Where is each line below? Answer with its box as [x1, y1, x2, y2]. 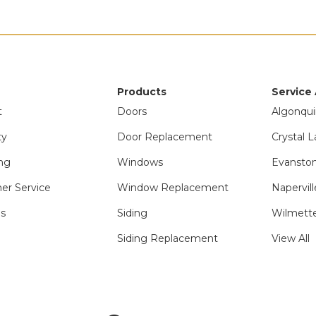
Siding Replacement [116, 232, 218, 245]
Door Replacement [116, 130, 212, 143]
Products [116, 85, 166, 98]
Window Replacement [116, 181, 229, 194]
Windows [116, 156, 163, 169]
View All [272, 232, 310, 245]
